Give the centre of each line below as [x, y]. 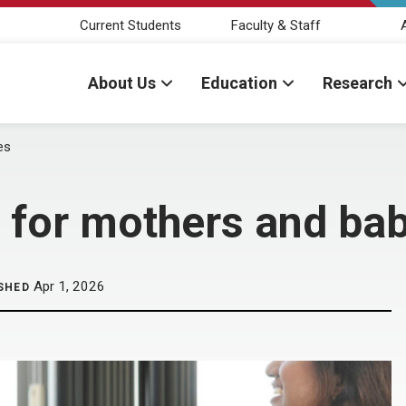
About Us [122, 83]
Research [358, 83]
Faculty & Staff [275, 25]
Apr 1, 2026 [67, 286]
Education [239, 83]
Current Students [130, 25]
